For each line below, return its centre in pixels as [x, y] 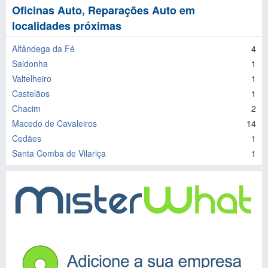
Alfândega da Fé [43, 48]
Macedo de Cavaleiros [54, 123]
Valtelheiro [32, 78]
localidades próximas [67, 26]
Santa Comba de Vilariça [59, 153]
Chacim [26, 108]
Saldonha [30, 63]
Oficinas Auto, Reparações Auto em [103, 10]
